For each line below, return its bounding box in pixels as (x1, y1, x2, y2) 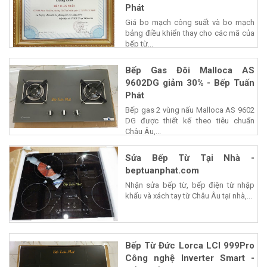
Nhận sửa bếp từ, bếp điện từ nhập (125, 180, 254, 190)
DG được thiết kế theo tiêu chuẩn (125, 116, 254, 125)
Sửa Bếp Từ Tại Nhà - (125, 152, 254, 163)
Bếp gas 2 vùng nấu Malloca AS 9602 (125, 105, 254, 114)
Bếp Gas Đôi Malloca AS (125, 64, 254, 76)
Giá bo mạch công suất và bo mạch (125, 17, 254, 27)
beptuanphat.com (125, 164, 199, 176)
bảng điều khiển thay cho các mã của (125, 28, 254, 38)
